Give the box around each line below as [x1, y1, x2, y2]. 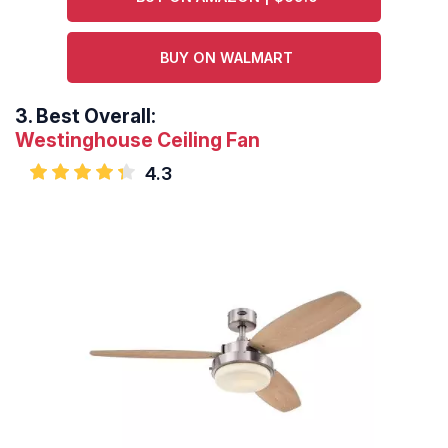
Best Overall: [36, 104, 156, 129]
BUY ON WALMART [160, 49, 294, 67]
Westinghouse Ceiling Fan [15, 128, 260, 153]
